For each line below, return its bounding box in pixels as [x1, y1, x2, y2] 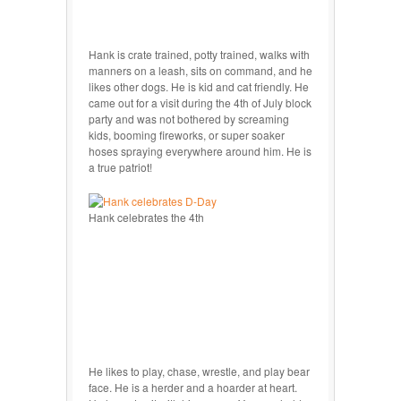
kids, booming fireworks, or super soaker [89, 126, 285, 142]
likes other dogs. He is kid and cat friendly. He [89, 78, 309, 94]
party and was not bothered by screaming [89, 110, 289, 126]
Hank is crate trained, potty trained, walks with [89, 46, 310, 62]
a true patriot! [89, 158, 152, 175]
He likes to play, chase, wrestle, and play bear [89, 363, 310, 379]
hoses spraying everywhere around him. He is [89, 142, 311, 158]
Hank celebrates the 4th [89, 209, 204, 225]
